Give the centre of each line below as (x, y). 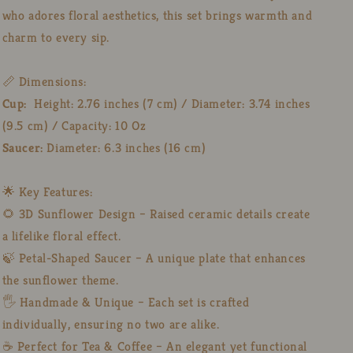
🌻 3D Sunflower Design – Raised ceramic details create (156, 214)
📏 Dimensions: (44, 81)
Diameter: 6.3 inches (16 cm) (126, 147)
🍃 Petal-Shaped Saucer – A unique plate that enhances (154, 258)
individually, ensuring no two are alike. (111, 324)
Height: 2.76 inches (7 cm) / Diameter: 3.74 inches (170, 103)
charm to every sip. (56, 37)
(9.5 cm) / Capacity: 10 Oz (74, 125)
